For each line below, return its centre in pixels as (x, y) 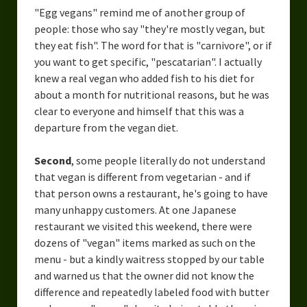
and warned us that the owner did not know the (144, 276)
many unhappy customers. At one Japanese (135, 210)
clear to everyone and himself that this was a (139, 111)
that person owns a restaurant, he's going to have (151, 194)
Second (52, 161)
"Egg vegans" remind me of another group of (139, 13)
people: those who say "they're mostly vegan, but (149, 29)
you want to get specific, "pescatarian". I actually (148, 62)
